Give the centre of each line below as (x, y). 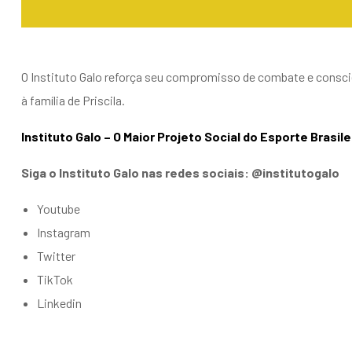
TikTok (55, 279)
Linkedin (59, 302)
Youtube (59, 208)
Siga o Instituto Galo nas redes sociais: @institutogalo (180, 172)
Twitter (56, 255)
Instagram (64, 232)
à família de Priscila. (73, 100)
